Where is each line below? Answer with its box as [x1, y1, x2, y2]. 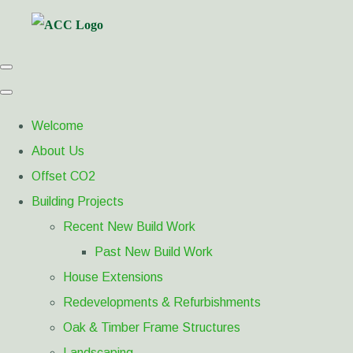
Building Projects [32, 195, 124, 208]
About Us [32, 144, 84, 158]
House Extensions [63, 270, 163, 284]
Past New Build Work [95, 245, 213, 258]
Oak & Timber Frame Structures [63, 321, 240, 334]
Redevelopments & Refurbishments [63, 295, 261, 309]
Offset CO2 [32, 169, 95, 183]
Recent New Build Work [63, 220, 195, 233]
